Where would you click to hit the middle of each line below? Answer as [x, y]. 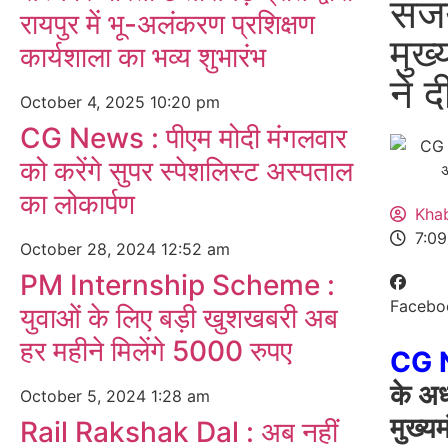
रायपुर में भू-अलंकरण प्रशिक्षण [167, 24]
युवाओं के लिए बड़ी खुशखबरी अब [179, 318]
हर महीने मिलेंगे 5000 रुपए [156, 351]
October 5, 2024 [85, 396]
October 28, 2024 [90, 249]
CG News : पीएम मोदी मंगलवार [183, 138]
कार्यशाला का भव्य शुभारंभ [143, 57]
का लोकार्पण [77, 204]
